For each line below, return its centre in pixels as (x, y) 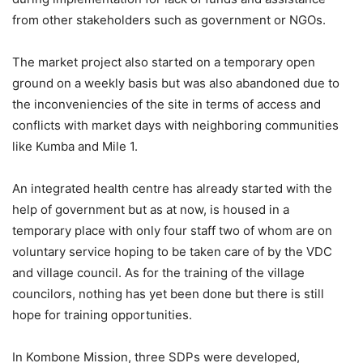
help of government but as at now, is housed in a (151, 209)
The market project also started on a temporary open (164, 62)
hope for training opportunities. (102, 315)
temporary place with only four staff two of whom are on (172, 231)
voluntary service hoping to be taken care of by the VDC (172, 252)
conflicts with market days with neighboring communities (175, 125)
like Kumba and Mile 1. (75, 146)
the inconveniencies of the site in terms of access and (167, 104)
